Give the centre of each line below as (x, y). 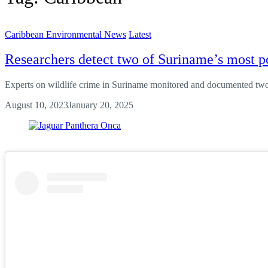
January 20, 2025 (101, 105)
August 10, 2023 (36, 105)
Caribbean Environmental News (66, 34)
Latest (140, 34)
